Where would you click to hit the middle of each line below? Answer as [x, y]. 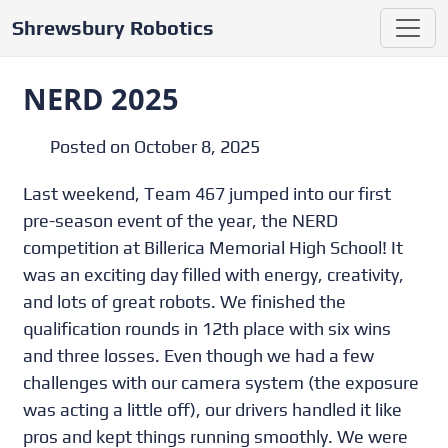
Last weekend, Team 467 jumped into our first [207, 193]
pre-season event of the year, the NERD [181, 220]
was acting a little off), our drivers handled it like [213, 409]
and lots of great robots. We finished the [185, 301]
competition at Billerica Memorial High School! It [213, 247]
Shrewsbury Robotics [113, 27]
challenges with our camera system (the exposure [221, 382]
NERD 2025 [101, 98]
